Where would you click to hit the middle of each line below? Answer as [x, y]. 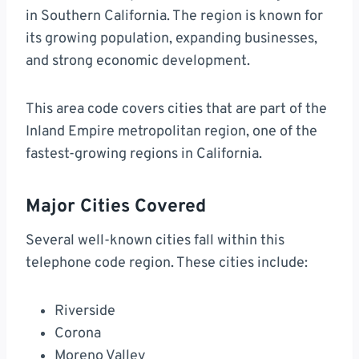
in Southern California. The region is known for [174, 17]
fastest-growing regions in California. [144, 155]
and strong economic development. [138, 62]
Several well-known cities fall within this [155, 241]
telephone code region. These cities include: [167, 264]
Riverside [85, 312]
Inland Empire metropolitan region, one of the [171, 132]
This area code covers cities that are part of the [176, 110]
